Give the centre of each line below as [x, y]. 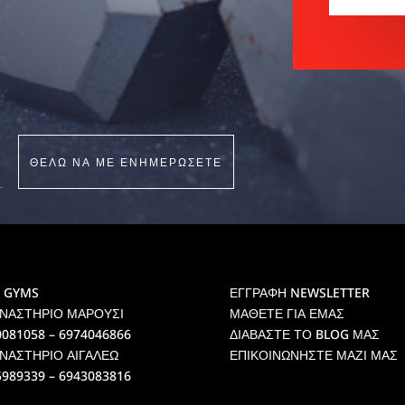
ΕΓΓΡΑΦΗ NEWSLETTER [299, 293]
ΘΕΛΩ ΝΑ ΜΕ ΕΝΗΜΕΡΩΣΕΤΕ [126, 161]
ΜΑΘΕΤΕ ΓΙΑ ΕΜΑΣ [287, 314]
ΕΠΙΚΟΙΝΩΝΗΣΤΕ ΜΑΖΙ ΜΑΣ [313, 355]
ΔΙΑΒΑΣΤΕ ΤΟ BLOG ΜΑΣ [304, 334]
